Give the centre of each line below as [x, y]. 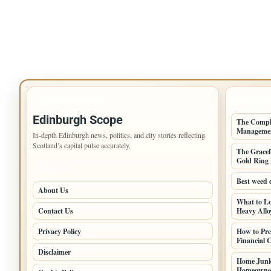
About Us [53, 190]
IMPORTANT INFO [70, 100]
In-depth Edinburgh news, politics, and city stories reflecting [119, 135]
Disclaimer [54, 252]
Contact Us [56, 211]
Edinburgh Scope [78, 120]
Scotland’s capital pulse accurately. [82, 145]
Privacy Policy [60, 231]
